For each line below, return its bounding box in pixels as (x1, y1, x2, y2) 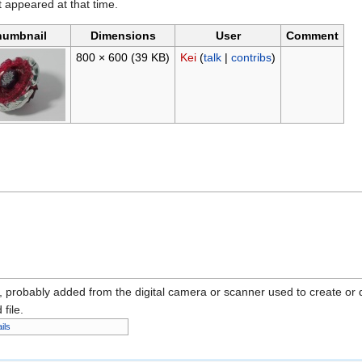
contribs (230, 51, 271, 65)
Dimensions (90, 29, 156, 43)
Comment (286, 29, 339, 43)
